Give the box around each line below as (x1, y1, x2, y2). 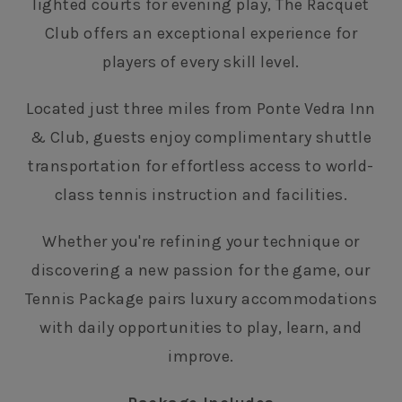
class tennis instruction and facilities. (54, 185, 348, 205)
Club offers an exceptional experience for (44, 23, 358, 43)
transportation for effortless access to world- (28, 156, 374, 176)
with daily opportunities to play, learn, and (39, 318, 363, 337)
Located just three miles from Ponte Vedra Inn (26, 99, 376, 118)
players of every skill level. (102, 52, 300, 72)
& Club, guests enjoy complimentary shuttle (30, 127, 372, 147)
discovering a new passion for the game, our (31, 260, 371, 280)
